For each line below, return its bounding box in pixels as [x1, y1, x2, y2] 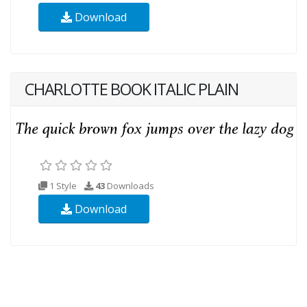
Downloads [105, 180, 154, 193]
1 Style [47, 180, 79, 193]
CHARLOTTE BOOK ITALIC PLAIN [25, 78, 238, 100]
